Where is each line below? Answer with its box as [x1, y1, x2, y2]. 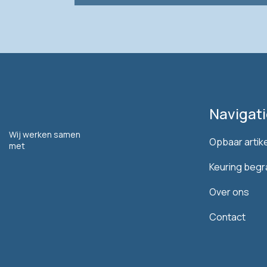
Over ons [209, 185, 249, 198]
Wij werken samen [9, 129, 80, 140]
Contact [209, 210, 246, 223]
